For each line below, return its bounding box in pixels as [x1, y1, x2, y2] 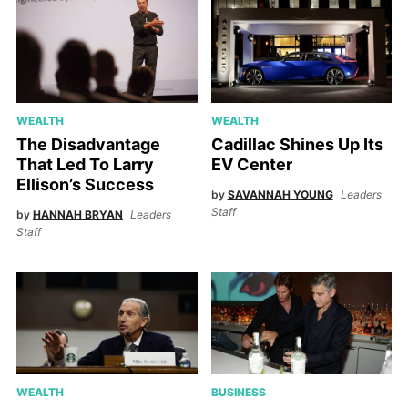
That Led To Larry [15, 154, 154, 174]
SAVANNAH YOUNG [227, 187, 333, 201]
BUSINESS [210, 385, 266, 400]
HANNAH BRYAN [32, 207, 123, 221]
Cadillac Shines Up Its [210, 134, 383, 154]
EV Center [210, 154, 292, 174]
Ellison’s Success [15, 174, 154, 194]
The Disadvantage [15, 134, 160, 154]
